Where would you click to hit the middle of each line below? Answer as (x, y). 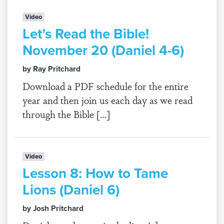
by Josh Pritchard (53, 208)
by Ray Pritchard (51, 69)
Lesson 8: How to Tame (95, 173)
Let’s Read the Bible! (86, 34)
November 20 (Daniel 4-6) (103, 50)
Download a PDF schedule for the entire (105, 86)
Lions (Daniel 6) (71, 190)
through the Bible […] (66, 114)
